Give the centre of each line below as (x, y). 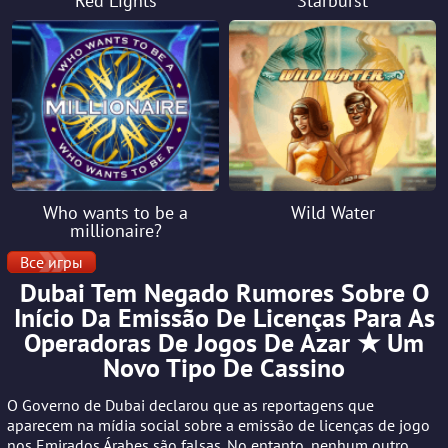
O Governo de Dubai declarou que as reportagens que (190, 404)
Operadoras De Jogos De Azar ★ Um (224, 342)
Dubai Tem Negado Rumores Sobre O (224, 292)
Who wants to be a (115, 212)
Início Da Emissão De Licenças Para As (224, 317)
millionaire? (115, 230)
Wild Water (332, 212)
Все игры (51, 261)
